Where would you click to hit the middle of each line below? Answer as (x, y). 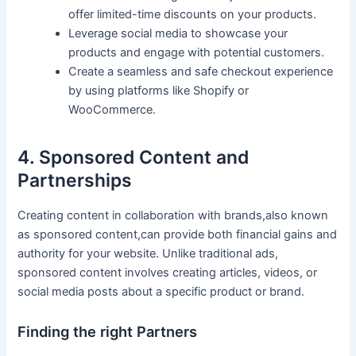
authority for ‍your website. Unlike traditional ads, (148, 253)
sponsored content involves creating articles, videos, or (168, 273)
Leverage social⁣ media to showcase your (178, 33)
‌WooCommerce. (112, 109)
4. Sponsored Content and (133, 158)
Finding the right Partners (108, 332)
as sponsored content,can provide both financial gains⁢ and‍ (178, 234)
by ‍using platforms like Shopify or (159, 90)
